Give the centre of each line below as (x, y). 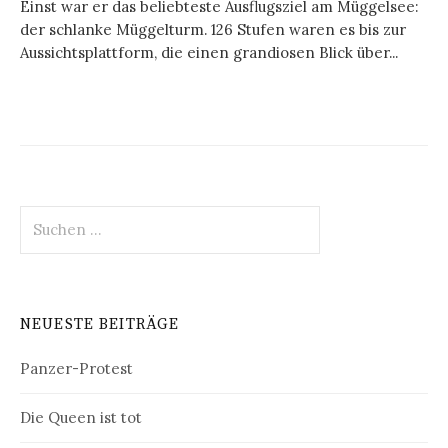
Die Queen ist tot (81, 417)
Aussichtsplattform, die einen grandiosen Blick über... (209, 53)
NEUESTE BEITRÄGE (100, 324)
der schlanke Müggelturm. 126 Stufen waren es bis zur (213, 30)
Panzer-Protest (76, 368)
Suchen (45, 216)
